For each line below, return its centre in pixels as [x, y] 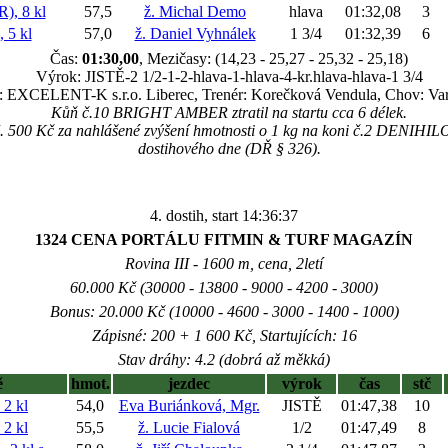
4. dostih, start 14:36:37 [224, 215]
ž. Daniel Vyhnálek [195, 33]
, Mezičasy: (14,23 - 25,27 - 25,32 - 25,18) [273, 58]
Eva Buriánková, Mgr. [189, 405]
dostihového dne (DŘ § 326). [229, 148]
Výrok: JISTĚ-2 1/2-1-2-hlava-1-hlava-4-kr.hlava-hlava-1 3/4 [229, 76]
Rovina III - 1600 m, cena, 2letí [224, 263]
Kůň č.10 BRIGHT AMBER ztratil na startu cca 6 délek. [229, 112]
